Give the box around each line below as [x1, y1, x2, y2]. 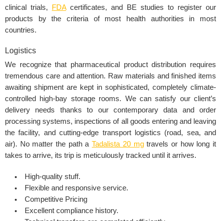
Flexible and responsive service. [24, 184, 128, 192]
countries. [5, 26, 37, 35]
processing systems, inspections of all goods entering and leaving [5, 117, 216, 126]
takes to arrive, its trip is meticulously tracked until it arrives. [5, 151, 196, 160]
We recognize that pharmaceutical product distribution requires [5, 61, 216, 69]
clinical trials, [5, 3, 52, 12]
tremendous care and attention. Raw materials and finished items [5, 72, 216, 80]
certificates [66, 3, 105, 12]
